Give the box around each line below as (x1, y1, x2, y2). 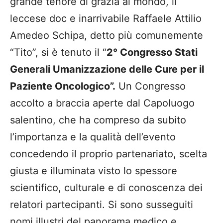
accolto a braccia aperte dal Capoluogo (10, 97, 195, 110)
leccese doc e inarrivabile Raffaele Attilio (10, 12, 202, 25)
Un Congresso (115, 80, 186, 93)
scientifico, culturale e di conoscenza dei (10, 182, 203, 194)
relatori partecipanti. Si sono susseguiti (10, 199, 193, 211)
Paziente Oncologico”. (10, 80, 115, 93)
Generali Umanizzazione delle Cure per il (10, 63, 204, 76)
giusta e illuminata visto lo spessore (10, 165, 177, 177)
